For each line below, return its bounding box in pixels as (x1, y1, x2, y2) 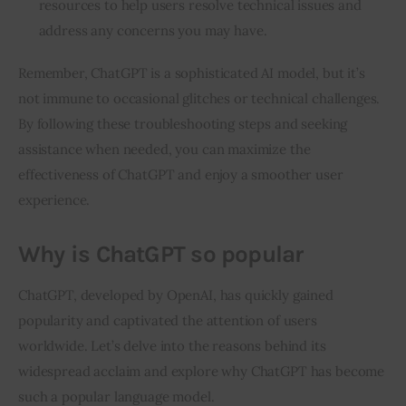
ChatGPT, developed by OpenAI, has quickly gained (18, 286, 333, 304)
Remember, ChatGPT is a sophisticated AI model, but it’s (18, 64, 365, 82)
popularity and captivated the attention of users (18, 312, 317, 330)
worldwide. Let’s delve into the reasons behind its (18, 337, 326, 355)
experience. (18, 191, 91, 209)
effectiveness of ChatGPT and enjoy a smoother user (18, 166, 343, 184)
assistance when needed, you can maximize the (18, 140, 311, 159)
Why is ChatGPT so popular (18, 240, 304, 269)
